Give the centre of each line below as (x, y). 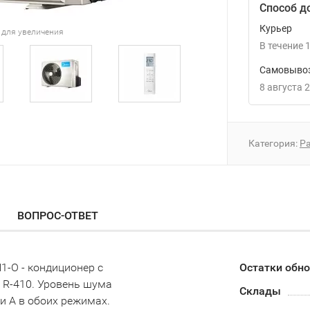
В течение (281, 46)
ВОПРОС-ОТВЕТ (58, 216)
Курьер (276, 28)
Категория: (274, 143)
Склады (260, 291)
